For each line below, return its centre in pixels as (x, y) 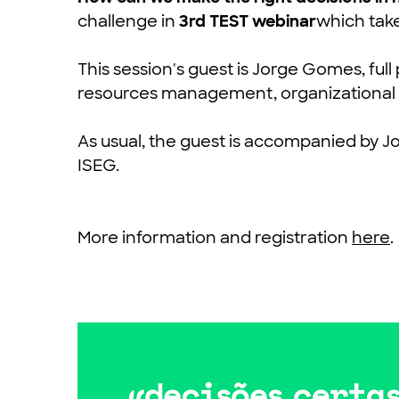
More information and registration (215, 237)
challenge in (128, 21)
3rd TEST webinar (248, 21)
